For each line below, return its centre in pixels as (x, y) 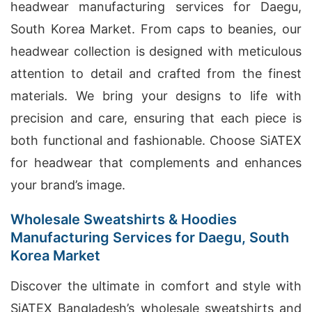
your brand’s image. (68, 185)
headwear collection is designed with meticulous (156, 51)
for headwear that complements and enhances (156, 163)
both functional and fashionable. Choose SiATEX (156, 140)
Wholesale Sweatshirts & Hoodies (124, 219)
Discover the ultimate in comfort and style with (156, 286)
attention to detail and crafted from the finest (156, 73)
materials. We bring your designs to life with (156, 96)
